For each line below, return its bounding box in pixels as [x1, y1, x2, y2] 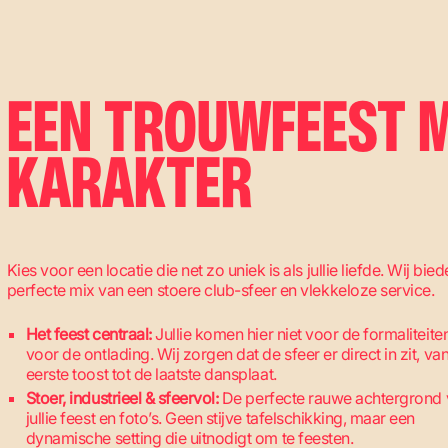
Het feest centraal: [25, 324, 152, 344]
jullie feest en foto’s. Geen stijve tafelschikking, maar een [25, 408, 415, 428]
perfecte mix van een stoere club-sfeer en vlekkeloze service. [6, 280, 435, 300]
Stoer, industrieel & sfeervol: [25, 388, 219, 408]
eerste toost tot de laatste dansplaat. [25, 364, 277, 384]
